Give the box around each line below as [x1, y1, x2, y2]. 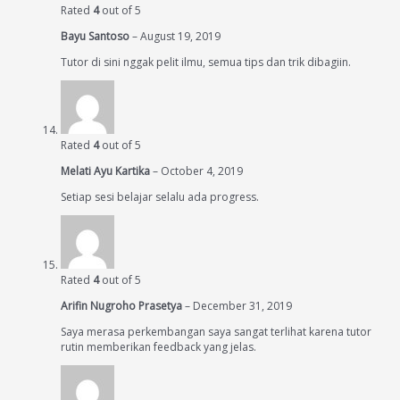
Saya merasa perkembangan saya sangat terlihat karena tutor [61, 324, 371, 340]
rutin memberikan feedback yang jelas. [61, 339, 256, 355]
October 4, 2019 [161, 163, 243, 179]
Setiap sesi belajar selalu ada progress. [61, 189, 259, 205]
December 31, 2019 [193, 298, 292, 314]
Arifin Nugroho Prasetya [61, 298, 185, 314]
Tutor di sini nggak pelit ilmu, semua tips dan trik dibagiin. [61, 54, 351, 71]
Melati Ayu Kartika [61, 163, 153, 179]
